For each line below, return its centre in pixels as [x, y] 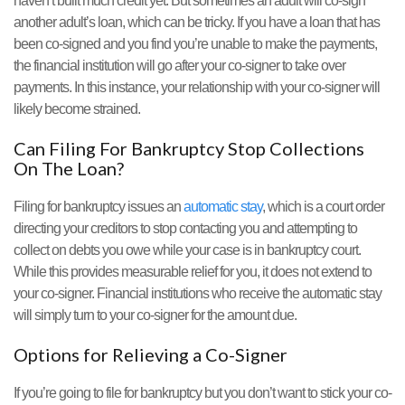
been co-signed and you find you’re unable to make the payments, [195, 44]
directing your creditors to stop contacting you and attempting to [185, 229]
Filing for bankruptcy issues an [99, 207]
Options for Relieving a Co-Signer [151, 355]
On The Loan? [69, 169]
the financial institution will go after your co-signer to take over [179, 66]
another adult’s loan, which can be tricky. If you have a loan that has [197, 23]
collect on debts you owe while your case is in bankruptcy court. [187, 250]
